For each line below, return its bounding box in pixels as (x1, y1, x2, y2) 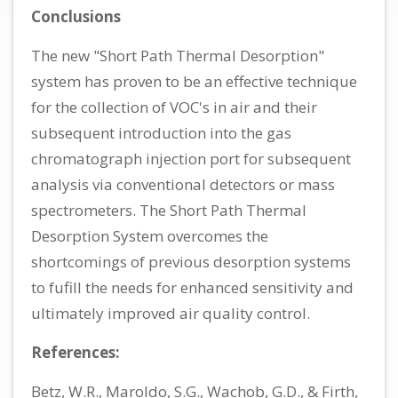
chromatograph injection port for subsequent (31, 147, 351, 169)
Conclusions (31, 5, 121, 27)
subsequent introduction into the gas (31, 122, 291, 143)
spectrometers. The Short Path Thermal (31, 199, 306, 220)
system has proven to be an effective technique (31, 70, 357, 92)
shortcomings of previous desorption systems (31, 251, 351, 272)
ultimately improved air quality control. (31, 302, 310, 323)
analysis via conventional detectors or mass (31, 173, 335, 195)
